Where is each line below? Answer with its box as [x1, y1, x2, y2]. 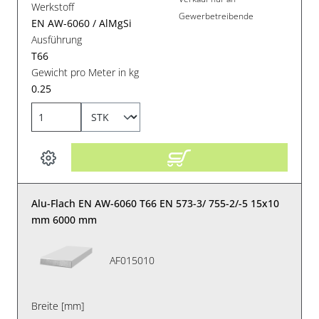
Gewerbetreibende [179, 9, 254, 22]
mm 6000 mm [31, 213, 98, 227]
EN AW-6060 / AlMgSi [31, 16, 132, 31]
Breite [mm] [31, 299, 85, 313]
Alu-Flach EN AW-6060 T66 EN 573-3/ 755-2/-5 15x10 [31, 197, 280, 211]
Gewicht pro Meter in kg [31, 66, 140, 80]
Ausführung [31, 33, 83, 47]
